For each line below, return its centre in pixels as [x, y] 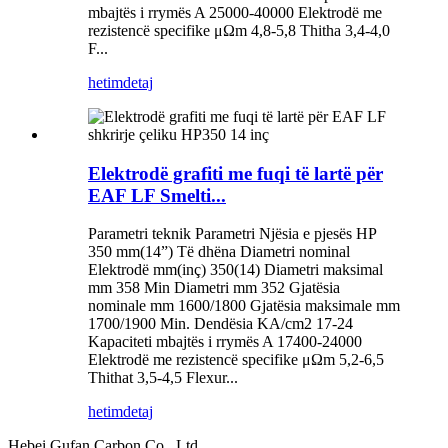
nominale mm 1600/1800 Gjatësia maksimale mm [244, 306]
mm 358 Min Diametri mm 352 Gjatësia [214, 288]
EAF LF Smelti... [157, 195]
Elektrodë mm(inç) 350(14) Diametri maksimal [235, 270]
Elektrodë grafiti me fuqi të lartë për [235, 173]
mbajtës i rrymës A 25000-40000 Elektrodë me [235, 12]
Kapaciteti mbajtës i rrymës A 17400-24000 [225, 342]
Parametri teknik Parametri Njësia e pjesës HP [232, 234]
